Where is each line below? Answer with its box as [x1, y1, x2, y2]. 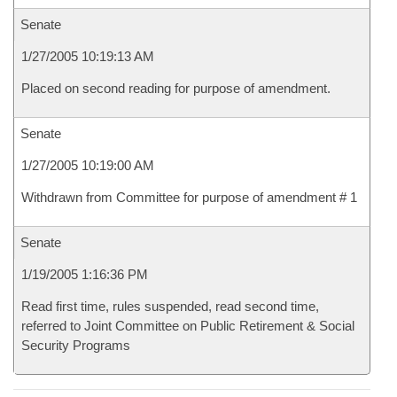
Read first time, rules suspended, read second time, [21, 299, 319, 314]
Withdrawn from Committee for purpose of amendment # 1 [21, 190, 357, 205]
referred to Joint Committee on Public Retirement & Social [21, 318, 354, 333]
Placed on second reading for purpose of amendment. [21, 81, 331, 96]
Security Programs [21, 338, 130, 353]
